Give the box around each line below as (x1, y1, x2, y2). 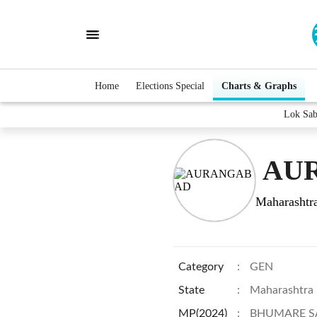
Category (178, 261, 224, 272)
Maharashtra (250, 284, 313, 296)
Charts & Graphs (221, 80, 296, 91)
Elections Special (136, 80, 204, 91)
